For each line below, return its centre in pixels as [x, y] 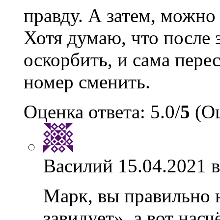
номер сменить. [87, 82]
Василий [78, 166]
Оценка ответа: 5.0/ [102, 112]
